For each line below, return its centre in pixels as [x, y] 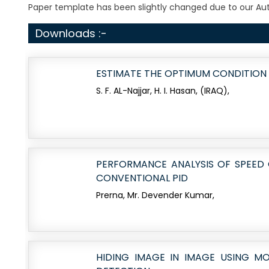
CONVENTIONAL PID [142, 178]
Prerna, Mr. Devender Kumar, [155, 195]
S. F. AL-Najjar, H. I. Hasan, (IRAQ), [163, 91]
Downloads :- [71, 33]
